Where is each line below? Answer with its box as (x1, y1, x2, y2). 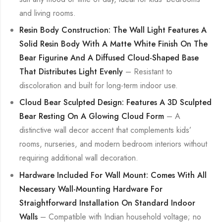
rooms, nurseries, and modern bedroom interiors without (19, 138, 208, 150)
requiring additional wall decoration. (19, 152, 139, 164)
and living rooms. (19, 7, 76, 19)
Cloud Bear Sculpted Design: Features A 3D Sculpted (19, 97, 212, 109)
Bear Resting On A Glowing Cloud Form (19, 111, 165, 122)
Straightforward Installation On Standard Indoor (19, 197, 196, 209)
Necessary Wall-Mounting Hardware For (19, 183, 163, 195)
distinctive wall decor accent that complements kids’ (19, 124, 192, 136)
